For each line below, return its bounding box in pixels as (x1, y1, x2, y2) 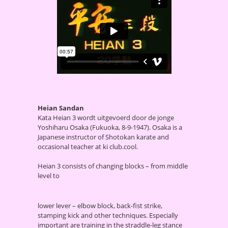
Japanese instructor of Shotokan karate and (38, 132, 169, 142)
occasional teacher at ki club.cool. (38, 142, 138, 152)
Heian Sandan (38, 103, 84, 113)
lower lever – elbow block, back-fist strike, (38, 201, 162, 211)
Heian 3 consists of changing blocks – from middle (38, 161, 188, 171)
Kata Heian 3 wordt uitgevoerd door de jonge (38, 113, 174, 123)
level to (38, 171, 60, 181)
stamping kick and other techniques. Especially (38, 211, 178, 220)
